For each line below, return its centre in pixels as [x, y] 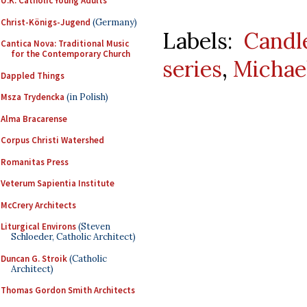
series [192, 69]
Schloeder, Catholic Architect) [73, 237]
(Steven [93, 226]
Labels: [203, 41]
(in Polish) [86, 97]
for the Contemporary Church [71, 54]
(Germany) [114, 22]
